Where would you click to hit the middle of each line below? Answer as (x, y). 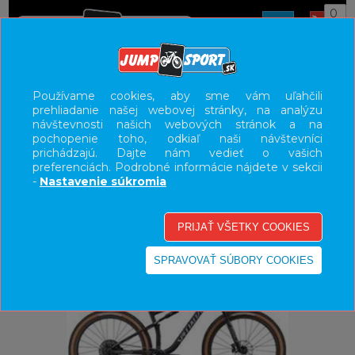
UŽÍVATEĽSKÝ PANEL (177, 145)
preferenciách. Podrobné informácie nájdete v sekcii (177, 167)
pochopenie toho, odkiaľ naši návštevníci (177, 138)
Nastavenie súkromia (103, 181)
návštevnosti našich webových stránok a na (177, 124)
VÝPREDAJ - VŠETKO (177, 233)
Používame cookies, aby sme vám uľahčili (177, 95)
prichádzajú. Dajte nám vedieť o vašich (177, 153)
